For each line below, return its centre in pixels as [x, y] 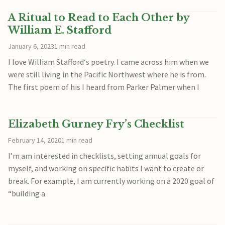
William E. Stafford [60, 30]
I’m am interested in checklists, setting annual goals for [104, 156]
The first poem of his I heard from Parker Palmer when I [104, 87]
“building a [27, 193]
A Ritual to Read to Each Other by [99, 18]
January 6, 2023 [31, 46]
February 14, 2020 [35, 140]
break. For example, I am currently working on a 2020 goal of [111, 181]
